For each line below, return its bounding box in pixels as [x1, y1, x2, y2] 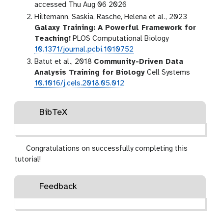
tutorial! [15, 155, 41, 164]
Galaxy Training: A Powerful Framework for [34, 24, 196, 32]
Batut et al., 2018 [34, 57, 94, 66]
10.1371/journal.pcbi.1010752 [34, 45, 134, 54]
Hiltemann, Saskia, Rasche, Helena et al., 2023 [34, 13, 187, 21]
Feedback [39, 182, 77, 192]
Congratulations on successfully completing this [24, 144, 188, 153]
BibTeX [39, 108, 67, 117]
